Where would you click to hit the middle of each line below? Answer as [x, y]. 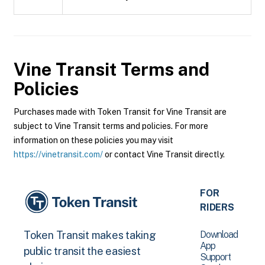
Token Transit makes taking [90, 235]
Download [219, 235]
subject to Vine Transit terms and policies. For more [111, 126]
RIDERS [217, 207]
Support [216, 257]
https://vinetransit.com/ [58, 154]
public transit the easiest [82, 251]
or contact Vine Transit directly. [164, 154]
